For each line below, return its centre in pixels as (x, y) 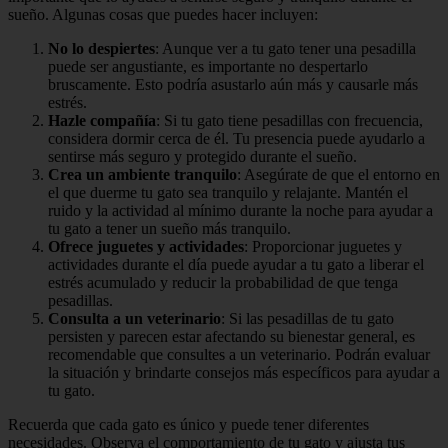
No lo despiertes (101, 49)
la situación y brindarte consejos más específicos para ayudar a (244, 373)
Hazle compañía (102, 121)
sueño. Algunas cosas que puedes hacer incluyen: (163, 15)
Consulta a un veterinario (134, 319)
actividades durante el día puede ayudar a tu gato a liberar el (236, 265)
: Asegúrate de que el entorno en (338, 175)
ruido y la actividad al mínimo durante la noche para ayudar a (240, 211)
